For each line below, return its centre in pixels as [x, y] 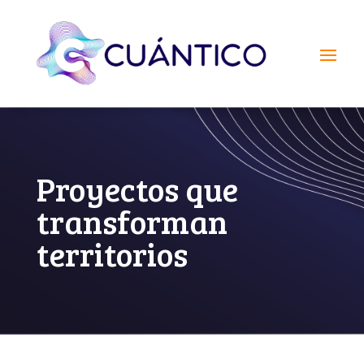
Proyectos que [137, 188]
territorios [112, 253]
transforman [132, 221]
